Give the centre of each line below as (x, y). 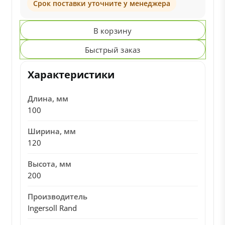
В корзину (113, 31)
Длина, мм (48, 98)
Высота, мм (49, 164)
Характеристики (71, 75)
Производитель (57, 196)
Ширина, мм (51, 131)
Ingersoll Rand (52, 208)
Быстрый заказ (113, 50)
